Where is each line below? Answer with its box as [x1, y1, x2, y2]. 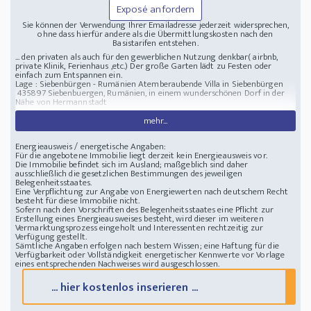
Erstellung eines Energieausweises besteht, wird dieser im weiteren [15, 211, 264, 227]
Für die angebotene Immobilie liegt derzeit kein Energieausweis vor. [15, 148, 267, 164]
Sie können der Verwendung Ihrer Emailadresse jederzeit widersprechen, [22, 17, 289, 33]
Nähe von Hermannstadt [15, 94, 108, 110]
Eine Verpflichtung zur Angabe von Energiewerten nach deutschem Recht [15, 184, 288, 200]
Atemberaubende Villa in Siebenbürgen [136, 76, 283, 92]
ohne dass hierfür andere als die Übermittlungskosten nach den [37, 26, 274, 42]
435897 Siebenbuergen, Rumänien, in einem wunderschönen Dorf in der [15, 85, 285, 101]
